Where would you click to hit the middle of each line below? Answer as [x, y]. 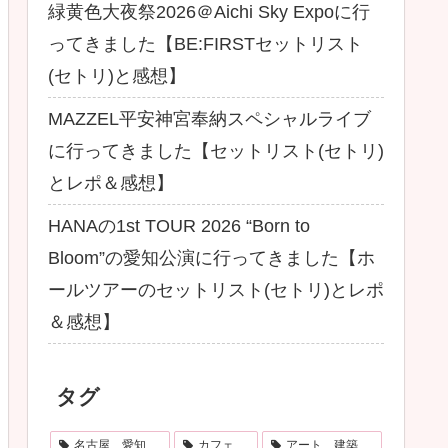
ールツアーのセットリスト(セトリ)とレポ [216, 289]
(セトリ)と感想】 [117, 75]
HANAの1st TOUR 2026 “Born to [179, 225]
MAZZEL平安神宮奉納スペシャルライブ [209, 118]
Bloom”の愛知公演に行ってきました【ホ [211, 257]
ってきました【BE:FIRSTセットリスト [205, 43]
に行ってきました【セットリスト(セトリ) [216, 150]
